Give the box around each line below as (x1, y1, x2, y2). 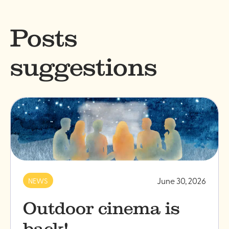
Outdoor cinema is (23, 198, 180, 218)
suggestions (10, 53, 157, 81)
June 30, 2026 (157, 174, 206, 186)
